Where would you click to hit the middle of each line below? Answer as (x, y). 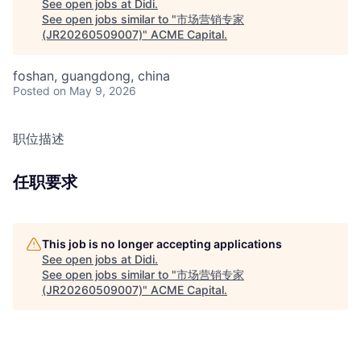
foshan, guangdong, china (91, 76)
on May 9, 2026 (95, 91)
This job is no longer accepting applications (162, 244)
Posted (31, 91)
